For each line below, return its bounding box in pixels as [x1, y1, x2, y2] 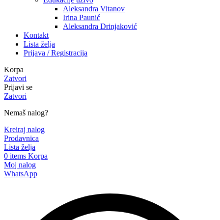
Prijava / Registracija [24, 49, 87, 57]
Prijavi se [4, 83, 32, 91]
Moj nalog [4, 161, 36, 169]
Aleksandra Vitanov [63, 4, 125, 13]
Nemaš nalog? [4, 109, 48, 117]
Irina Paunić [63, 13, 100, 22]
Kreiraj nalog [4, 125, 45, 134]
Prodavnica [4, 134, 39, 142]
